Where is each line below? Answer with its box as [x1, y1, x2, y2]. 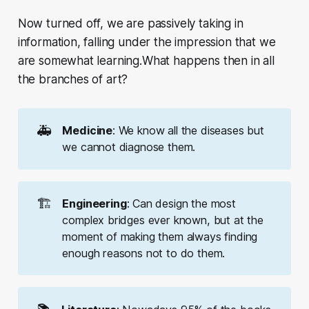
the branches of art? [17, 72, 128, 86]
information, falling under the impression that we [17, 34, 276, 49]
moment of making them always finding [62, 230, 258, 244]
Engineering [62, 197, 127, 211]
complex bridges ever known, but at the [62, 213, 263, 228]
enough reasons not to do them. [62, 246, 229, 261]
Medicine [62, 123, 112, 138]
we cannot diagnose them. [62, 140, 196, 154]
